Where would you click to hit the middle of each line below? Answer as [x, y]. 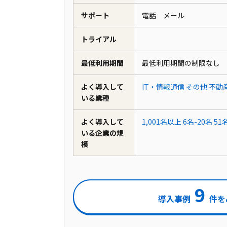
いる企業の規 [102, 133]
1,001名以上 [162, 122]
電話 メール [167, 15]
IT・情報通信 [163, 87]
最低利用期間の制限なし [181, 63]
